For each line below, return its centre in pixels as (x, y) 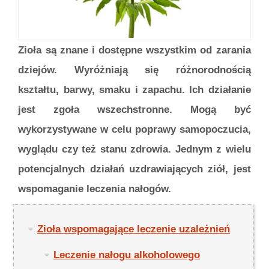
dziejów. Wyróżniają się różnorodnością (134, 70)
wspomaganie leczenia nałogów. (95, 189)
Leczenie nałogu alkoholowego (127, 255)
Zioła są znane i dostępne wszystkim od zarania (134, 50)
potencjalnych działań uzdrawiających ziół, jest (134, 169)
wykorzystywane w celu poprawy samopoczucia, (134, 130)
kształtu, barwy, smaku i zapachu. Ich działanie (134, 90)
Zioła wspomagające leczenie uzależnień (134, 229)
